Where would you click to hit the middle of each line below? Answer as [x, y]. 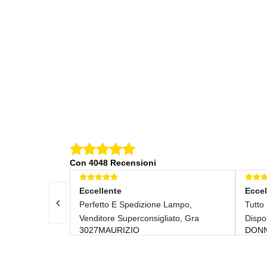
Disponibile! [215, 218]
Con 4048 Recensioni [113, 162]
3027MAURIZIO [57, 230]
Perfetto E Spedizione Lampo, [83, 204]
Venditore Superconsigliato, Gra [87, 218]
